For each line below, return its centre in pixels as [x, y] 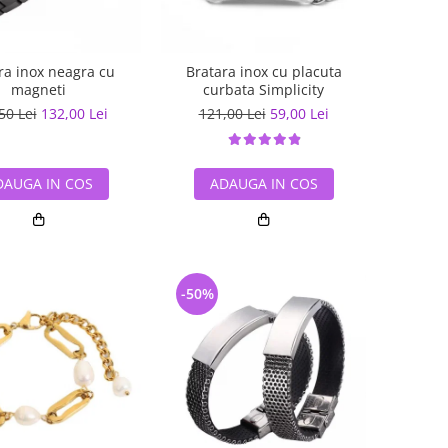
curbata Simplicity [263, 89]
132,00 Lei [74, 113]
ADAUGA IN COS [263, 183]
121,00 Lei [232, 113]
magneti [38, 89]
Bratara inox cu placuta [263, 71]
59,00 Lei [299, 113]
